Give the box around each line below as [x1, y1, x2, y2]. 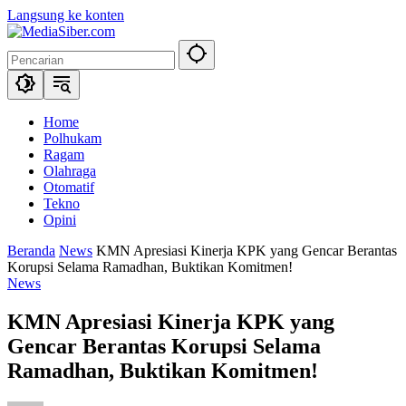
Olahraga [43, 163, 96, 179]
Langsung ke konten [7, 7, 124, 23]
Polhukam [43, 130, 101, 146]
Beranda [7, 243, 55, 258]
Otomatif [43, 179, 94, 195]
